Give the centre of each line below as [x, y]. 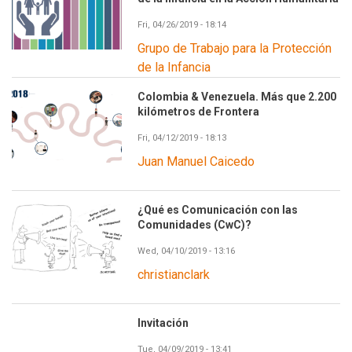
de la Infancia [174, 67]
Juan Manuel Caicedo [196, 161]
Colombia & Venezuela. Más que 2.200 [237, 96]
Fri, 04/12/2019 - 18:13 [182, 137]
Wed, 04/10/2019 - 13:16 [186, 251]
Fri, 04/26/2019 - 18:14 [182, 24]
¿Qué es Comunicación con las [218, 209]
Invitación [163, 323]
